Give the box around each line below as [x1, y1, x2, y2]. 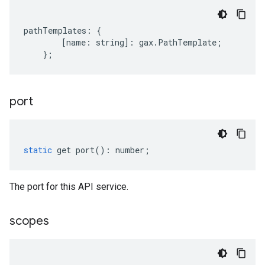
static [24, 144, 52, 156]
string [96, 37, 124, 48]
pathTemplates [24, 25, 86, 36]
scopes [9, 214, 49, 228]
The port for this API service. [9, 181, 128, 192]
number [115, 144, 144, 156]
